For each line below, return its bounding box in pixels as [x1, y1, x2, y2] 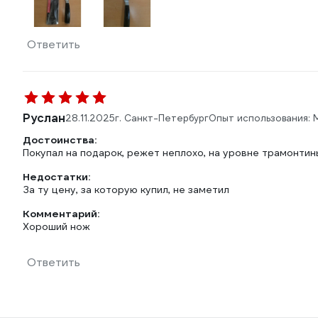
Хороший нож [23, 220, 90, 233]
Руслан [23, 111, 65, 126]
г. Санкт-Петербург [115, 112, 209, 124]
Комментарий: [23, 207, 99, 220]
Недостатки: [23, 170, 90, 183]
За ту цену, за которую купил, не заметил [23, 183, 229, 196]
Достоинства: [23, 133, 97, 146]
